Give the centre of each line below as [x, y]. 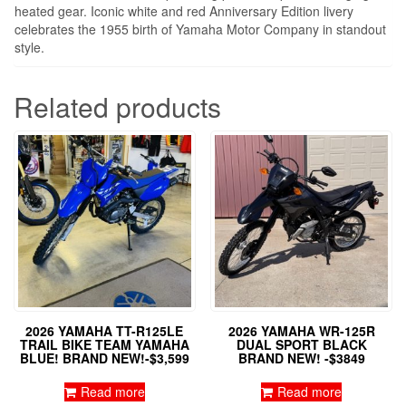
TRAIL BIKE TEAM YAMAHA [104, 345]
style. [29, 47]
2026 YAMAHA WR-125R [301, 331]
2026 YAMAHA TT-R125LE [105, 331]
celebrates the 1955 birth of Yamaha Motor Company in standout [200, 29]
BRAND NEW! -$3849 [301, 358]
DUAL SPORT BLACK [301, 345]
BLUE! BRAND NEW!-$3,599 [104, 358]
